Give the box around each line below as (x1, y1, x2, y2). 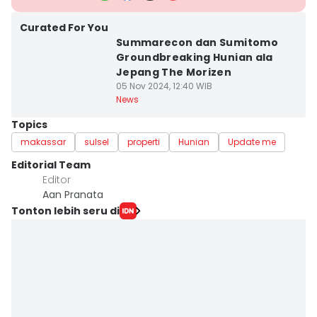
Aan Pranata (42, 188, 103, 202)
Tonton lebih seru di (11, 203, 120, 218)
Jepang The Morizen (115, 65, 232, 79)
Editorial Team (11, 158, 91, 172)
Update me (228, 136, 276, 148)
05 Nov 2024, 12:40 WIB (115, 80, 212, 92)
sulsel (84, 136, 109, 148)
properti (127, 136, 160, 148)
